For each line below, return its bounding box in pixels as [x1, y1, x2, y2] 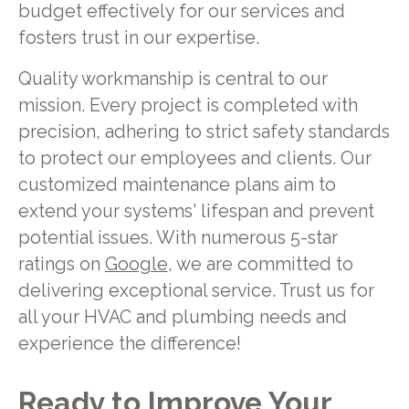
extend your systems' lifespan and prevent [17, 200, 374, 222]
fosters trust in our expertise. [17, 26, 259, 48]
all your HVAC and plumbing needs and [17, 306, 347, 328]
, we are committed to [167, 253, 353, 275]
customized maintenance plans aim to [17, 173, 336, 195]
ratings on [17, 253, 105, 275]
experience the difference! [17, 332, 241, 354]
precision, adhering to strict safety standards [17, 121, 390, 142]
